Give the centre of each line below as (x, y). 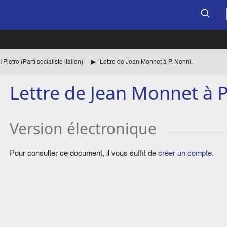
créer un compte (185, 153)
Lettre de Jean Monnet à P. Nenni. (146, 62)
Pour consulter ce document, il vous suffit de (84, 153)
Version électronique (83, 129)
